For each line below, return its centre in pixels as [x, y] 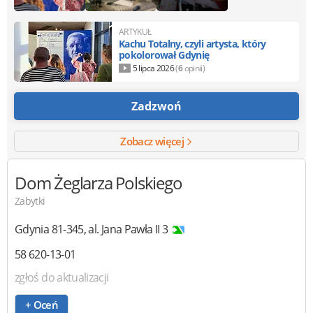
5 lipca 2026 [154, 68]
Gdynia [32, 230]
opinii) [194, 68]
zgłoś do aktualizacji [62, 278]
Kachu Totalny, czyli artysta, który [192, 44]
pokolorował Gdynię [164, 55]
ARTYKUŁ [135, 32]
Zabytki [30, 201]
